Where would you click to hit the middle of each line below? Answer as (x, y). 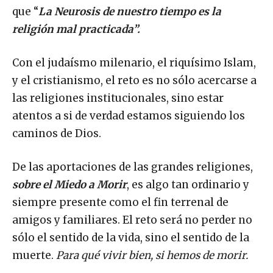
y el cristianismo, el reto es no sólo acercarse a (134, 80)
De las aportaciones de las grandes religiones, (133, 167)
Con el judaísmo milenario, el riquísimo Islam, (134, 62)
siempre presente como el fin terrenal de (120, 202)
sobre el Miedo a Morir (69, 184)
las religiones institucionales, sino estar (118, 98)
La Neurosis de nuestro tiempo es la (130, 11)
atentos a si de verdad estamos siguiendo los (129, 115)
